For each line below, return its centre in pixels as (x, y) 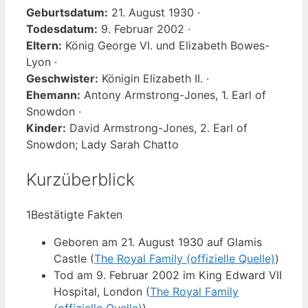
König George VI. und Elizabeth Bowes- (166, 45)
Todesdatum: (62, 29)
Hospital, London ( (102, 292)
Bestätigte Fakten (77, 215)
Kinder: (46, 128)
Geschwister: (62, 78)
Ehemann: (53, 95)
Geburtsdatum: (67, 12)
